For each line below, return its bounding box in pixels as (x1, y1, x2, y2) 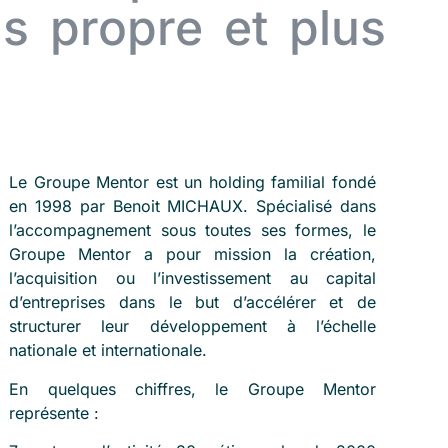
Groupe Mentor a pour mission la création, (9, 244, 376, 265)
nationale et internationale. (9, 340, 208, 361)
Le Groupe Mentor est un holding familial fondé (9, 172, 376, 193)
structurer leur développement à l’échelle (9, 316, 376, 337)
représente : (9, 402, 100, 423)
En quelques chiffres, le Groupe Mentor (9, 378, 376, 399)
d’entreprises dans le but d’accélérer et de (9, 292, 376, 313)
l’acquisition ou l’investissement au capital (9, 268, 376, 289)
